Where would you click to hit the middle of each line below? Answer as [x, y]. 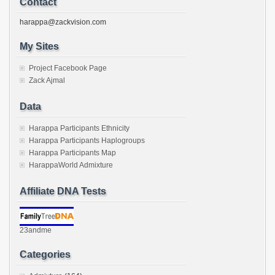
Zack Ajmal [47, 80]
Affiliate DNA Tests [63, 191]
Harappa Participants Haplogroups [87, 141]
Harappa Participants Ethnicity [79, 128]
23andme [36, 230]
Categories [45, 254]
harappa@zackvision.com [63, 22]
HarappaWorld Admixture [71, 165]
